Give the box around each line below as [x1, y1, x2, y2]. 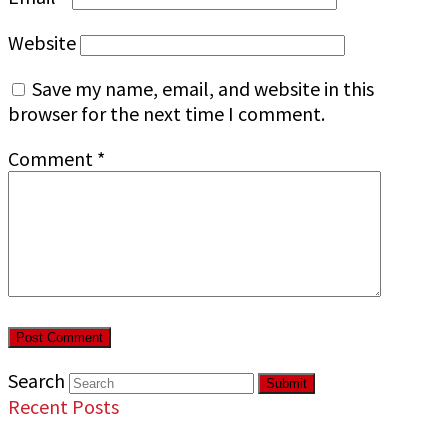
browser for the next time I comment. [8, 100, 325, 126]
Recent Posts [8, 393, 119, 419]
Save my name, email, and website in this [32, 75, 374, 101]
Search [8, 367, 65, 393]
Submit [266, 375, 307, 391]
